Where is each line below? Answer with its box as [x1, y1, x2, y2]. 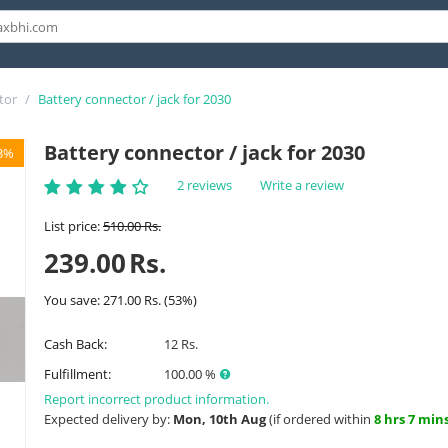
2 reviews [177, 176, 232, 194]
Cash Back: [44, 334, 107, 353]
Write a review [260, 176, 344, 194]
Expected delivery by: [44, 410, 173, 429]
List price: [44, 216, 100, 235]
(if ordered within [266, 410, 374, 429]
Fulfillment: [44, 364, 111, 383]
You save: [44, 290, 103, 309]
